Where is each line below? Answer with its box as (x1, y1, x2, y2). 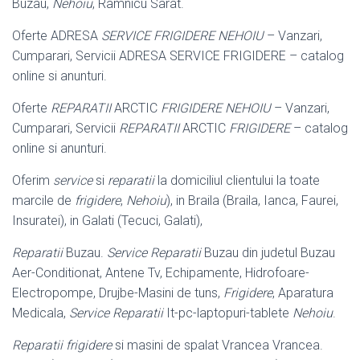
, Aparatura (272, 284, 333, 301)
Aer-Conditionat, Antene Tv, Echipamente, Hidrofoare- (12, 264, 309, 280)
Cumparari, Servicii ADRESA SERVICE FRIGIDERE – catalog (12, 47, 344, 63)
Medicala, (12, 305, 69, 321)
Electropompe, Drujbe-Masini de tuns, (12, 284, 223, 301)
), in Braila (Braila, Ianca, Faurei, (166, 192, 338, 208)
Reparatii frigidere (12, 337, 112, 353)
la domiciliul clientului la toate (154, 172, 320, 188)
